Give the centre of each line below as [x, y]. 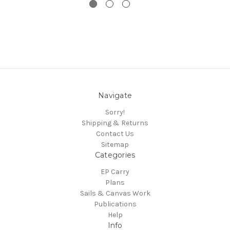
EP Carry [115, 172]
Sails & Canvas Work [115, 194]
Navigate [115, 96]
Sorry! [115, 112]
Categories [115, 155]
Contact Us [115, 134]
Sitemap [115, 145]
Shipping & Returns [115, 123]
